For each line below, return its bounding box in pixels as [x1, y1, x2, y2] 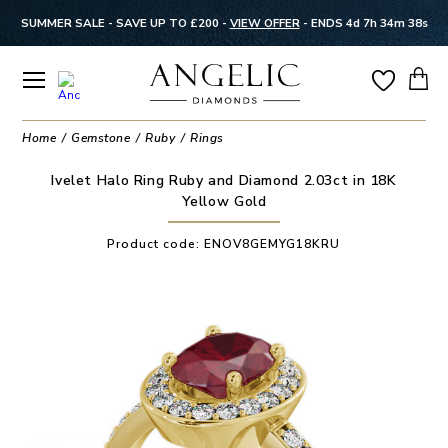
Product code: [107, 235, 205, 252]
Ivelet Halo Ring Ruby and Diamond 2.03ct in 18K [51, 170, 397, 190]
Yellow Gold [181, 191, 267, 211]
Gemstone [71, 130, 131, 146]
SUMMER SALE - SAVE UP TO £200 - [20, 15, 230, 31]
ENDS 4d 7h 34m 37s [310, 15, 428, 31]
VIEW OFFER [229, 15, 300, 31]
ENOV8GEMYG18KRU [204, 235, 341, 252]
